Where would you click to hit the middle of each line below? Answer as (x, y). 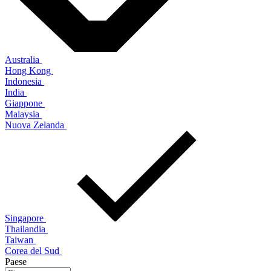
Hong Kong (29, 70)
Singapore (25, 218)
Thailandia (26, 229)
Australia (23, 59)
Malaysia (23, 114)
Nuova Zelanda (36, 125)
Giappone (25, 103)
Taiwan (20, 240)
